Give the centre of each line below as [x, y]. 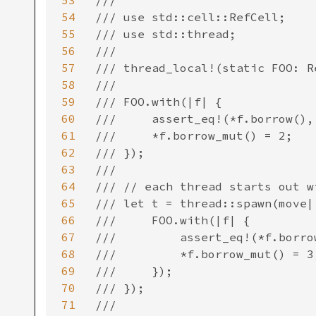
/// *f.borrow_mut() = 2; [194, 135]
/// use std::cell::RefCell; [190, 17]
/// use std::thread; [166, 34]
